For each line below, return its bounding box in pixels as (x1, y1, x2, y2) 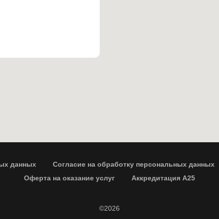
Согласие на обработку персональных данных (53, 160, 215, 168)
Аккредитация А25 (131, 174, 195, 182)
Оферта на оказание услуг (24, 174, 115, 182)
